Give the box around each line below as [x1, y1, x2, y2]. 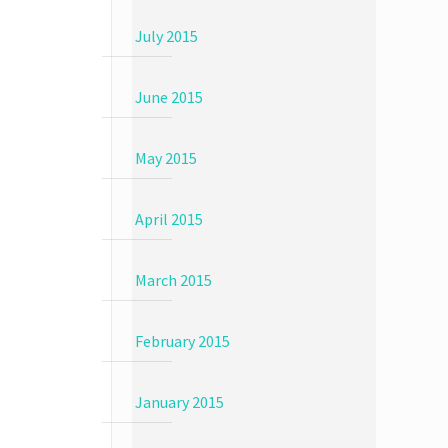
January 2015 [134, 392, 224, 412]
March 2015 [134, 270, 212, 290]
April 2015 [134, 209, 203, 229]
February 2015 [134, 331, 230, 351]
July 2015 [134, 26, 198, 46]
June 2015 [134, 87, 203, 107]
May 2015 [134, 148, 197, 168]
